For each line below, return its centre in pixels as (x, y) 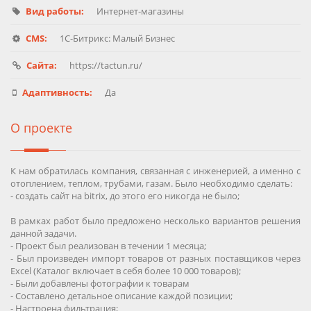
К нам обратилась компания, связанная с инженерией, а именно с (155, 171)
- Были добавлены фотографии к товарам (100, 284)
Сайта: (42, 66)
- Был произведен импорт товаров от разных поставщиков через (155, 259)
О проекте (41, 128)
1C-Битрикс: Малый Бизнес (116, 39)
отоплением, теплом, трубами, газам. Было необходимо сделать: (151, 184)
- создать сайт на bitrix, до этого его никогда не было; (125, 196)
